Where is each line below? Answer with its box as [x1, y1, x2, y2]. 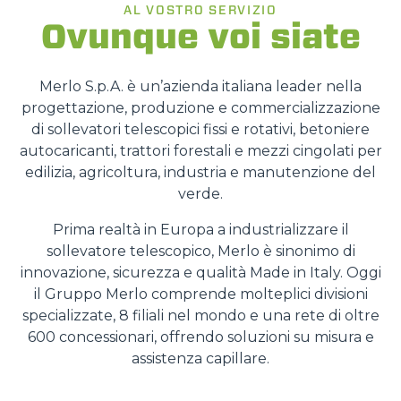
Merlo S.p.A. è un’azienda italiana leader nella [39, 78, 362, 95]
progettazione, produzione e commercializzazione [21, 99, 380, 116]
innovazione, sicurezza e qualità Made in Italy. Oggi [20, 264, 381, 281]
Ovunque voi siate [40, 15, 361, 57]
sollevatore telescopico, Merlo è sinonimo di [46, 243, 355, 260]
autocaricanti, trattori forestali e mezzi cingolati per [19, 142, 382, 159]
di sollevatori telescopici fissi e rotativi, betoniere [31, 121, 370, 138]
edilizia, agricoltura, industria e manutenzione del [25, 164, 376, 181]
